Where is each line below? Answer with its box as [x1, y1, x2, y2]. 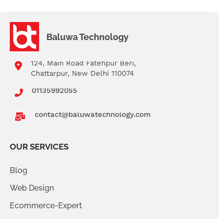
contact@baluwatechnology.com [35, 110, 151, 119]
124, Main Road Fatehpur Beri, [31, 59, 136, 68]
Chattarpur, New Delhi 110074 [31, 69, 134, 78]
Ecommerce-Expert [10, 201, 82, 211]
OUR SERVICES [10, 142, 68, 152]
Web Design [10, 183, 54, 193]
